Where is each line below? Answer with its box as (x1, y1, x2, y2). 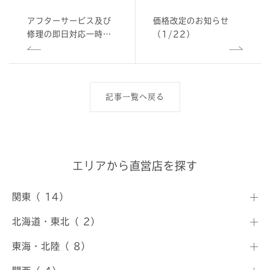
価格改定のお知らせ (153, 17, 229, 25)
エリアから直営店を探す (72, 160, 198, 171)
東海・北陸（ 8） (12, 242, 90, 251)
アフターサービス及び (27, 17, 111, 25)
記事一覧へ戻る (105, 93, 165, 101)
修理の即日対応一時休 (27, 30, 111, 38)
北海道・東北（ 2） (12, 217, 100, 226)
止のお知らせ (27, 43, 78, 51)
